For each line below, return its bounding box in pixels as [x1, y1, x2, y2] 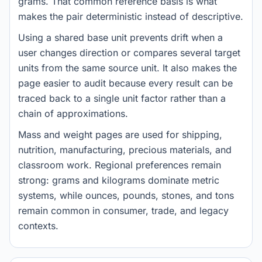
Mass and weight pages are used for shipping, [18, 129, 222, 140]
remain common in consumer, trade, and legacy [18, 205, 229, 216]
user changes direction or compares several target [18, 47, 240, 58]
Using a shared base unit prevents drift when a [18, 32, 223, 43]
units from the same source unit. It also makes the [18, 62, 237, 74]
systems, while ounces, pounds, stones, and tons [18, 189, 234, 201]
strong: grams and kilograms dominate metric [18, 174, 219, 186]
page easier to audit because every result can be [18, 77, 233, 89]
